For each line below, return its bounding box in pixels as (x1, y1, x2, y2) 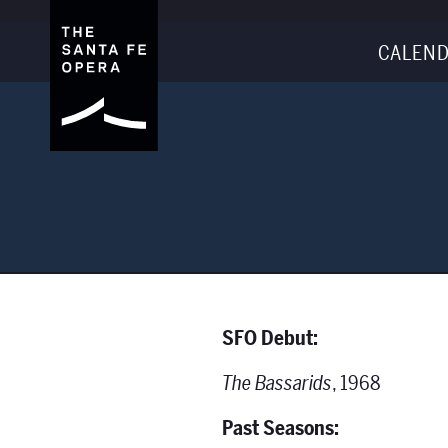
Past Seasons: (222, 415, 339, 442)
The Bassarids (222, 370, 332, 397)
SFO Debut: (222, 325, 318, 352)
